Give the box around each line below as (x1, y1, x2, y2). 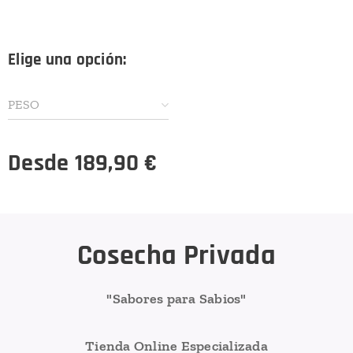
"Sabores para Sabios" (106, 290, 247, 307)
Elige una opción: (8, 49, 127, 70)
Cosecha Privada (76, 238, 277, 273)
